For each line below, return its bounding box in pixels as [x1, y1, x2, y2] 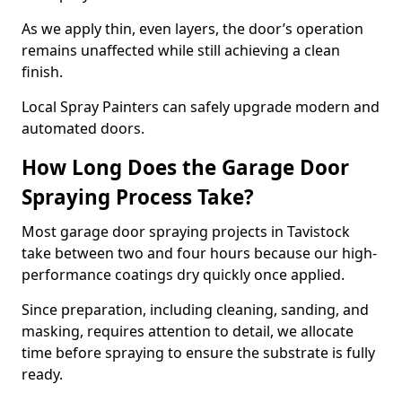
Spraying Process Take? [22, 183, 254, 211]
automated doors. [22, 118, 144, 138]
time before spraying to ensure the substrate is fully [22, 343, 375, 363]
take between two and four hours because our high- [22, 243, 377, 263]
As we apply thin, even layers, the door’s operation [22, 19, 363, 39]
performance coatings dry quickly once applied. [22, 265, 345, 284]
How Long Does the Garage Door [22, 153, 349, 181]
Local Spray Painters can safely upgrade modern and [22, 97, 380, 117]
